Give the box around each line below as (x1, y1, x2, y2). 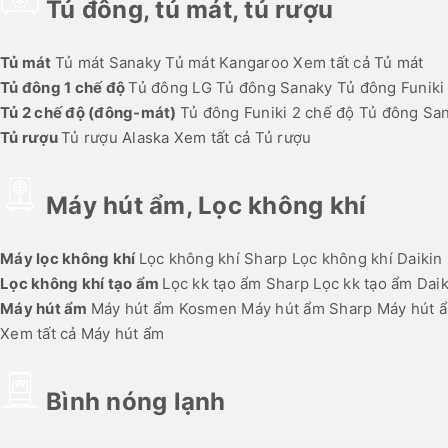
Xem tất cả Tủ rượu (173, 128, 312, 148)
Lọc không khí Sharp (138, 249, 288, 269)
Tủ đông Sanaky (216, 78, 333, 98)
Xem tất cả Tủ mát (293, 53, 424, 73)
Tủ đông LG (128, 78, 212, 98)
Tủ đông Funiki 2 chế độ (179, 103, 355, 123)
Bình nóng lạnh (46, 387, 226, 417)
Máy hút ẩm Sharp (241, 299, 373, 319)
